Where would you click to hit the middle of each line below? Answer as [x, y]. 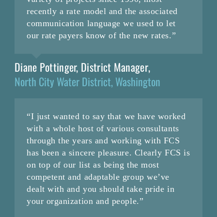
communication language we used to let [101, 23]
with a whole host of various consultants [103, 129]
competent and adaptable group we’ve [98, 177]
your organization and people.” [85, 201]
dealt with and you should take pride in [101, 189]
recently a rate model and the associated [102, 11]
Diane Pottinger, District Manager [81, 67]
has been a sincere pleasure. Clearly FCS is [108, 153]
